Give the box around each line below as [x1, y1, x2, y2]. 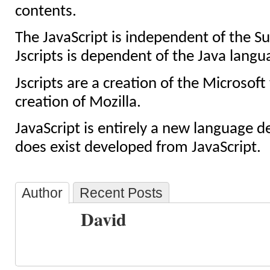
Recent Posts [80, 185, 163, 201]
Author [22, 185, 63, 201]
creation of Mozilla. [15, 94, 141, 111]
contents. [15, 3, 77, 20]
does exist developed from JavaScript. [15, 139, 261, 156]
